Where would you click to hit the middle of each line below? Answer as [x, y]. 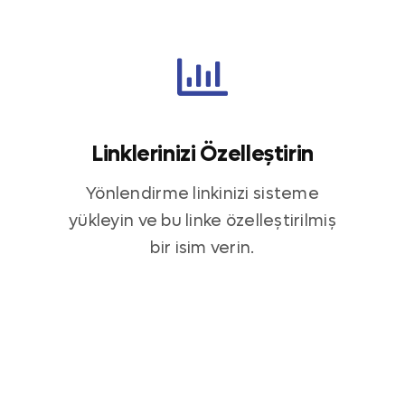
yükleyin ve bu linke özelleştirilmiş [202, 221]
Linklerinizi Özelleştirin [202, 155]
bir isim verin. [202, 249]
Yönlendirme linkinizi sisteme [202, 194]
